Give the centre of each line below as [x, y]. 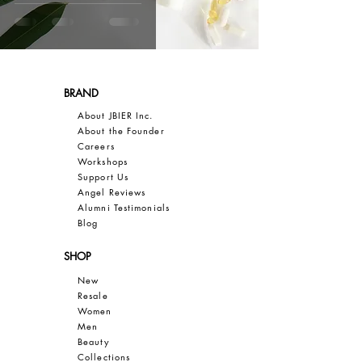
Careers [96, 146]
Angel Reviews [112, 192]
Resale [93, 295]
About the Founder [121, 130]
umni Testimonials [129, 207]
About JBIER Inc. [116, 115]
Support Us [103, 177]
